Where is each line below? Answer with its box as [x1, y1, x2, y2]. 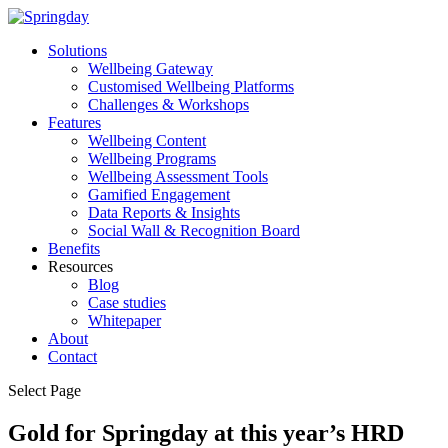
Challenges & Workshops [88, 96, 249, 113]
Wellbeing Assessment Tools [88, 168, 268, 185]
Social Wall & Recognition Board [88, 222, 300, 239]
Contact [48, 348, 97, 365]
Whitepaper [88, 312, 161, 329]
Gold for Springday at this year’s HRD [8, 419, 404, 446]
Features [48, 114, 101, 131]
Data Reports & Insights [88, 204, 240, 221]
